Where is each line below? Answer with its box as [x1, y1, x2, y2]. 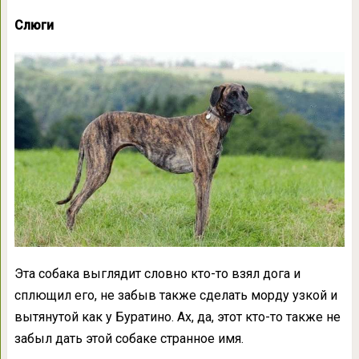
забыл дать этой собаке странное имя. [14, 330, 244, 346]
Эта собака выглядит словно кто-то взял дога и [14, 265, 301, 281]
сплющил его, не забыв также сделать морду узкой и [14, 287, 337, 303]
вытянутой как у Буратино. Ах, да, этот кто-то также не [14, 309, 341, 325]
